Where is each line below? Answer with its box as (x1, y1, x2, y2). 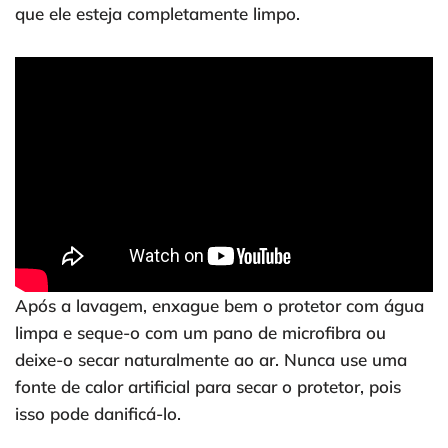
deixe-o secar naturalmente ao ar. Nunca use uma (15, 349, 407, 371)
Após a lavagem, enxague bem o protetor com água (15, 295, 424, 317)
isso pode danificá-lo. (15, 403, 181, 425)
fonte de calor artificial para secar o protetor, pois (15, 376, 401, 398)
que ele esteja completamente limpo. (15, 3, 300, 25)
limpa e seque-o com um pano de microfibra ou (15, 322, 386, 344)
